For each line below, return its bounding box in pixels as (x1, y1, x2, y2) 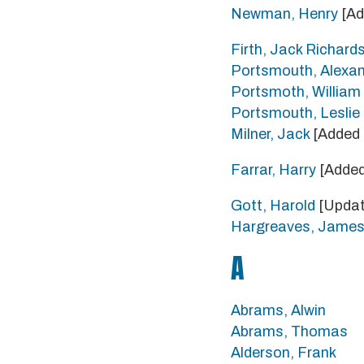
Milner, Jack (231, 126, 310, 142)
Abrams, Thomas (231, 323, 348, 340)
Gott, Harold (231, 197, 318, 214)
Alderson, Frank (231, 344, 336, 361)
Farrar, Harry (231, 162, 316, 178)
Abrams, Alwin (231, 302, 326, 318)
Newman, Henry (231, 6, 338, 22)
